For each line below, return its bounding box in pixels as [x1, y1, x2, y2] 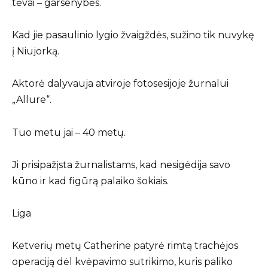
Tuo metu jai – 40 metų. [12, 126, 126, 138]
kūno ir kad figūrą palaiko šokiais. [12, 175, 169, 187]
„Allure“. [12, 94, 51, 106]
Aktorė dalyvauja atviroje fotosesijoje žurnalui [12, 78, 229, 90]
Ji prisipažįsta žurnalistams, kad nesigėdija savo [12, 159, 230, 170]
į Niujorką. [12, 45, 59, 57]
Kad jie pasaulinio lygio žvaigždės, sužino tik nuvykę [12, 29, 254, 41]
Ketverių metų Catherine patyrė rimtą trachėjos [12, 240, 238, 252]
